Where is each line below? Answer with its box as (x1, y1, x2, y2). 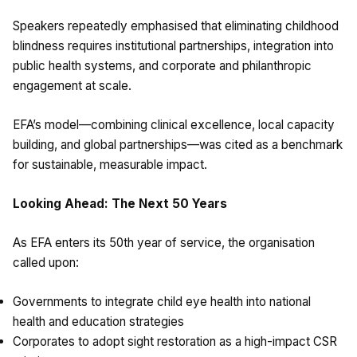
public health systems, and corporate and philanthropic (13, 58, 312, 74)
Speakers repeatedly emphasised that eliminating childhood (13, 18, 339, 34)
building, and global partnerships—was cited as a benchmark (13, 137, 343, 153)
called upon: (13, 255, 79, 271)
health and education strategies (13, 314, 184, 330)
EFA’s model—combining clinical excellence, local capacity (13, 117, 335, 133)
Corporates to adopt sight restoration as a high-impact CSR (13, 334, 337, 350)
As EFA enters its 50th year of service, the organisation (13, 235, 315, 251)
